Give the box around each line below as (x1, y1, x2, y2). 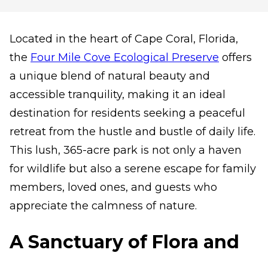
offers (219, 51, 252, 64)
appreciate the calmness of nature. (10, 199, 200, 212)
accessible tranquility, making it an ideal (10, 88, 226, 101)
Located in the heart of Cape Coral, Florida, (10, 32, 238, 45)
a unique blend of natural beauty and (10, 69, 210, 83)
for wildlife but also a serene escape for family (10, 162, 256, 175)
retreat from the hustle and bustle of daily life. (10, 125, 255, 138)
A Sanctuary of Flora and (10, 231, 239, 253)
